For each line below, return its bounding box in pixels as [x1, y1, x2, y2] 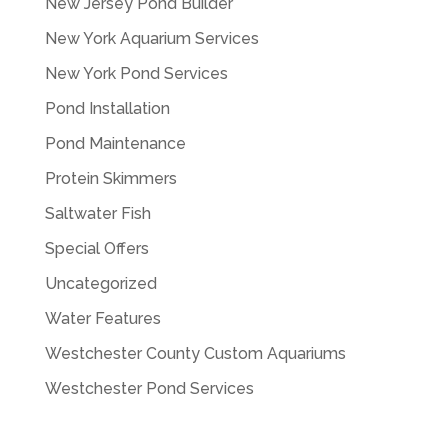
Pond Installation [44, 99, 170, 119]
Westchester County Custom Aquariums [44, 344, 346, 364]
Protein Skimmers [44, 169, 177, 189]
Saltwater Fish [44, 204, 151, 224]
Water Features [44, 309, 161, 329]
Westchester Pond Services [44, 379, 254, 399]
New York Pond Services [44, 64, 228, 84]
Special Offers [44, 239, 149, 259]
